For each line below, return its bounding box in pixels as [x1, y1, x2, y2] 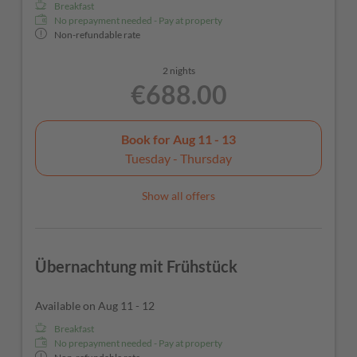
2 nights [162, 65, 195, 77]
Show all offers [142, 189, 215, 203]
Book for [121, 131, 173, 147]
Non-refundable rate [54, 29, 140, 41]
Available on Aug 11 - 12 [35, 299, 155, 313]
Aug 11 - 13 [173, 131, 236, 147]
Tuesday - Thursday [125, 150, 232, 166]
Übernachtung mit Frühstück [35, 257, 237, 277]
